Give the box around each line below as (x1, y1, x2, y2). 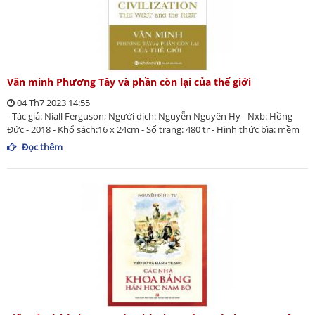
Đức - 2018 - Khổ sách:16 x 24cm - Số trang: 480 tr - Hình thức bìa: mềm (7, 122, 300, 136)
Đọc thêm (22, 140, 63, 153)
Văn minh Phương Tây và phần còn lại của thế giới (7, 75, 251, 89)
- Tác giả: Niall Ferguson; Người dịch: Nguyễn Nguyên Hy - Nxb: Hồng (7, 109, 292, 122)
